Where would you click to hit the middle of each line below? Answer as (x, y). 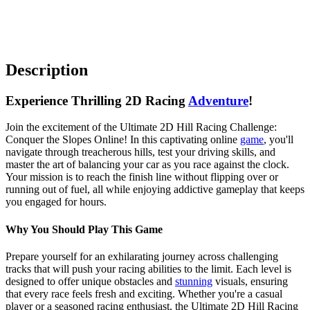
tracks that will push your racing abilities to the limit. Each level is (148, 268)
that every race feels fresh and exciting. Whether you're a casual (144, 293)
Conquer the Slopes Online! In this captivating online (123, 140)
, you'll (279, 140)
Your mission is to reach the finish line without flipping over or (142, 177)
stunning (194, 281)
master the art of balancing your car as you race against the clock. (147, 165)
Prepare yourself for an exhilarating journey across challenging (142, 256)
